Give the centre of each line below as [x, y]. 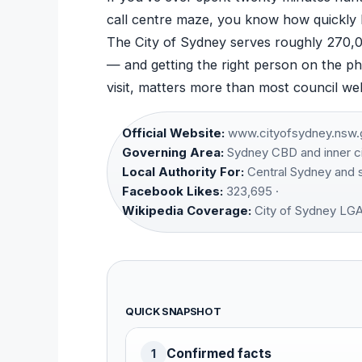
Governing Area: [173, 152]
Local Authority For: [183, 171]
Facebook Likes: [173, 191]
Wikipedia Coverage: [187, 210]
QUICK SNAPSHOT [173, 311]
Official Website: [173, 133]
